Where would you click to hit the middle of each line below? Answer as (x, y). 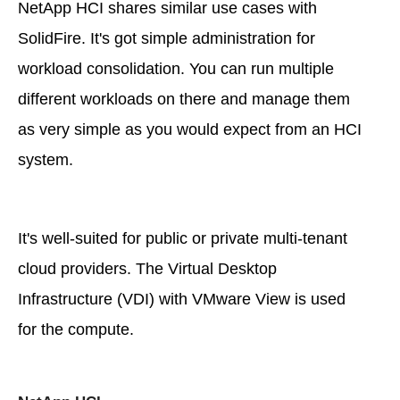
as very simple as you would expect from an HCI (190, 129)
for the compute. (76, 329)
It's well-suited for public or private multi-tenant (183, 238)
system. (46, 159)
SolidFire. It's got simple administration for (167, 38)
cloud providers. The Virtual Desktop (147, 268)
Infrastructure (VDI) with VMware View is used (182, 299)
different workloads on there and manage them (184, 99)
